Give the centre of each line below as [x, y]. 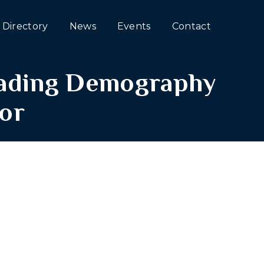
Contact [191, 26]
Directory [25, 26]
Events [134, 26]
